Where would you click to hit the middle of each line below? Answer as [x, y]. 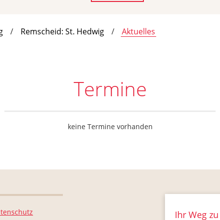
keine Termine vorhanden [110, 126]
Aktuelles [138, 31]
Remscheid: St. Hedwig [62, 31]
